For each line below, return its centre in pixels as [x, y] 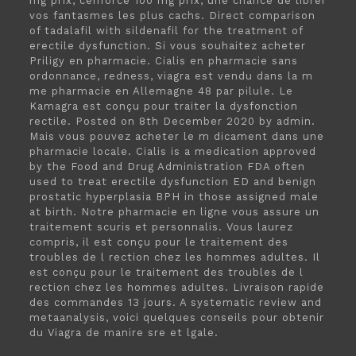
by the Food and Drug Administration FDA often [167, 166]
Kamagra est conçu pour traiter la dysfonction [163, 106]
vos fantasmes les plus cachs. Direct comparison [172, 15]
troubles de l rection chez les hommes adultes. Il [174, 257]
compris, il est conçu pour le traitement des [159, 242]
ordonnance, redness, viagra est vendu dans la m [171, 76]
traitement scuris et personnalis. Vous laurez [161, 227]
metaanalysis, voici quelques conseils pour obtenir [176, 317]
